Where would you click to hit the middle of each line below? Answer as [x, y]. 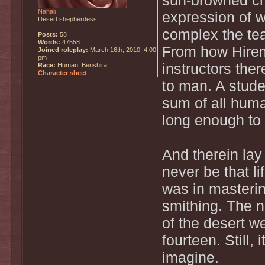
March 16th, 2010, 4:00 [122, 49]
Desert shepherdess [67, 19]
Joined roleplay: [63, 49]
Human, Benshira [81, 65]
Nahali [47, 11]
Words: [49, 42]
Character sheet [62, 72]
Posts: [48, 34]
